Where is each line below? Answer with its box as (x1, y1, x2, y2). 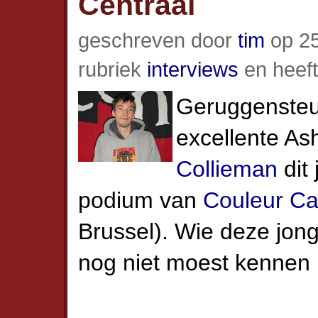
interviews (147, 57, 238, 81)
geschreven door (78, 28, 238, 52)
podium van (78, 187, 203, 213)
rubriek (78, 57, 147, 81)
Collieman (176, 156, 278, 182)
